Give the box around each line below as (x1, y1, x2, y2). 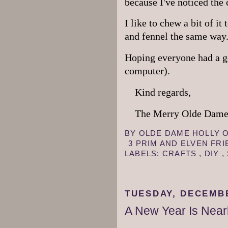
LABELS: (125, 149, 162, 158)
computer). (125, 66, 170, 77)
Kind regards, (125, 87, 191, 98)
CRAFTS (162, 149, 199, 158)
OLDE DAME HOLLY (138, 129, 223, 138)
